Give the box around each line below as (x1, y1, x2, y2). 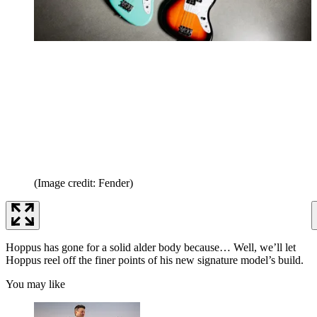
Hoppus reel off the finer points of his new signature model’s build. (6, 254, 304, 267)
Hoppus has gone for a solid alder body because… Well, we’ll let (6, 241, 296, 254)
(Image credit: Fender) (34, 177, 133, 190)
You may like (6, 278, 65, 291)
